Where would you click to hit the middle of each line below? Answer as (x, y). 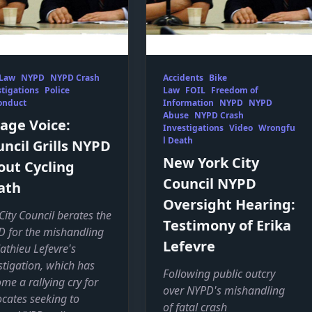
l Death (178, 141)
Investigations (194, 128)
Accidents (184, 78)
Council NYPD (210, 184)
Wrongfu (277, 128)
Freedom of (235, 91)
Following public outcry (219, 274)
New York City (211, 163)
